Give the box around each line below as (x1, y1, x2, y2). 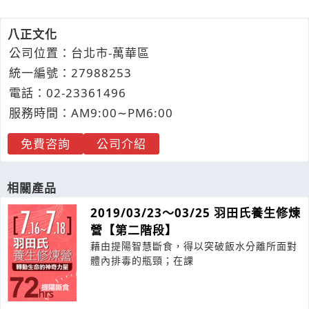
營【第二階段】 (90, 221, 177, 238)
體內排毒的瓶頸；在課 (90, 253, 194, 267)
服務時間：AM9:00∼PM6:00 (9, 104, 173, 121)
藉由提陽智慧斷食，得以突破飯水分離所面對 (90, 239, 297, 252)
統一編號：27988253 (9, 64, 132, 81)
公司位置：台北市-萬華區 (9, 44, 150, 61)
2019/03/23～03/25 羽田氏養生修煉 (90, 204, 301, 221)
